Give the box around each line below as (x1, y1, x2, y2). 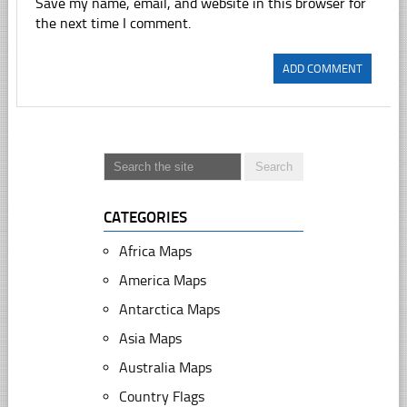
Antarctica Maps (118, 301, 220, 319)
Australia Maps (118, 359, 212, 377)
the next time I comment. (35, 15, 192, 33)
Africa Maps (118, 243, 192, 261)
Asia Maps (118, 330, 182, 348)
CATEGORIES (103, 208, 187, 227)
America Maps (118, 272, 206, 290)
